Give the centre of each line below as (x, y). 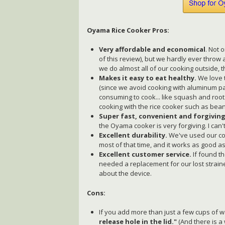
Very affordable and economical (152, 49)
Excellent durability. (133, 135)
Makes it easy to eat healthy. (148, 78)
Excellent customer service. (145, 154)
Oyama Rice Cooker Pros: (128, 30)
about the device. (126, 174)
